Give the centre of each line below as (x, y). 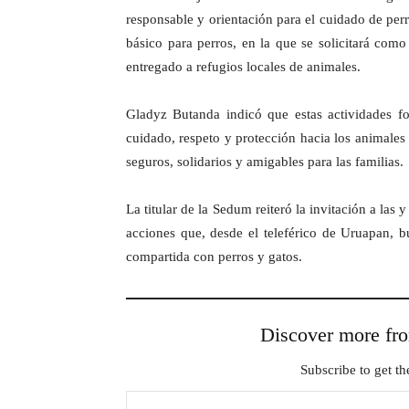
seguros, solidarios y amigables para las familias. (265, 161)
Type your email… (147, 389)
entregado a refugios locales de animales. (243, 66)
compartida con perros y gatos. (214, 256)
